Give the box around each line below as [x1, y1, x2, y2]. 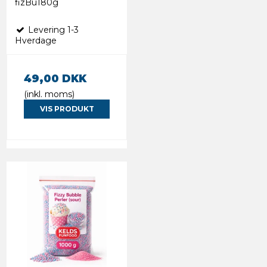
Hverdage [15, 35, 57, 46]
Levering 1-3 [26, 24, 79, 36]
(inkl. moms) [24, 89, 74, 100]
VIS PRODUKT [39, 104, 94, 114]
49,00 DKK [24, 72, 86, 85]
